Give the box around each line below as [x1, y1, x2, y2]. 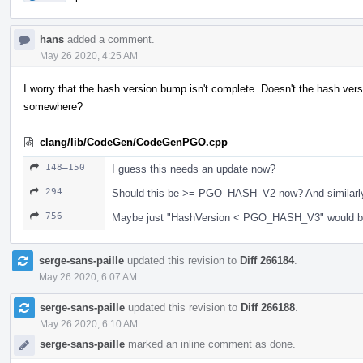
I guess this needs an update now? [112, 162, 275, 175]
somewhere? [23, 100, 83, 113]
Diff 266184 [240, 254, 294, 267]
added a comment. [64, 32, 155, 45]
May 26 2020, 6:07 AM [39, 271, 137, 283]
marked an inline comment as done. [125, 337, 296, 350]
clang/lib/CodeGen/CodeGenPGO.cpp [40, 135, 228, 148]
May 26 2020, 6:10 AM [40, 318, 138, 330]
